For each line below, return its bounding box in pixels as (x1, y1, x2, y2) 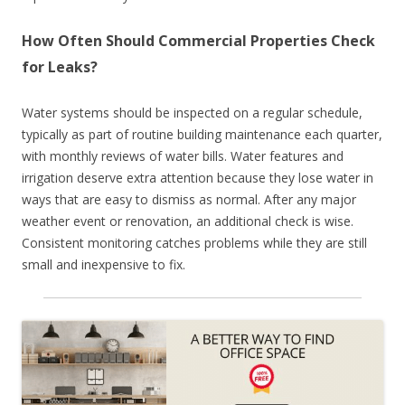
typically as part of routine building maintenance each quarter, (22, 125, 382, 143)
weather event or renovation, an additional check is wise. (22, 212, 353, 230)
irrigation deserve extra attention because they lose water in (22, 168, 373, 186)
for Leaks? (22, 56, 98, 77)
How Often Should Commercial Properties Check (22, 30, 375, 51)
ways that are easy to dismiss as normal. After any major (22, 190, 356, 208)
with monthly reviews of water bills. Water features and (22, 146, 344, 165)
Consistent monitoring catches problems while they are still (22, 233, 367, 251)
